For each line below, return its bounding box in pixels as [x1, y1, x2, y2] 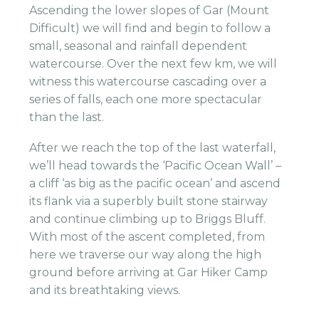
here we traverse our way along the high [29, 247, 262, 261]
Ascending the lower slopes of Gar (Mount [29, 4, 270, 18]
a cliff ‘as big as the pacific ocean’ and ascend [29, 176, 281, 190]
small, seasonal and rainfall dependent [29, 39, 248, 53]
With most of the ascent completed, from [29, 229, 266, 244]
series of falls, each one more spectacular [29, 93, 263, 107]
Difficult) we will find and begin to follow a [29, 21, 271, 36]
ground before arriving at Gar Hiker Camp [29, 265, 268, 279]
